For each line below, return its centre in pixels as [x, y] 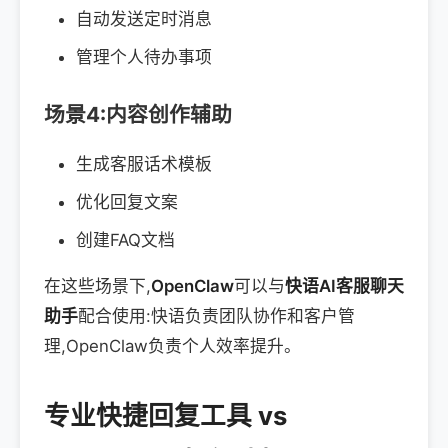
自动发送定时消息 [144, 18]
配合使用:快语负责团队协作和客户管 [216, 315]
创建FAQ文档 [125, 239]
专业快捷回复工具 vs [165, 415]
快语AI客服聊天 [344, 285]
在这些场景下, [97, 285]
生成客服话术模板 [144, 163]
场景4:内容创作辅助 [138, 114]
